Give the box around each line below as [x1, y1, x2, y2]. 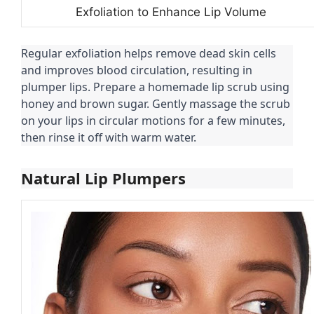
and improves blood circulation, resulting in [21, 62, 252, 78]
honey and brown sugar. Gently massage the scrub [21, 96, 290, 112]
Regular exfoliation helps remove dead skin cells [21, 46, 276, 62]
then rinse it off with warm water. [21, 130, 196, 146]
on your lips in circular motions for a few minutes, [21, 113, 285, 129]
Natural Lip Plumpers [21, 168, 186, 189]
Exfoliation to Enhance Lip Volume [75, 4, 266, 19]
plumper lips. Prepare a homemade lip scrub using [21, 79, 289, 95]
